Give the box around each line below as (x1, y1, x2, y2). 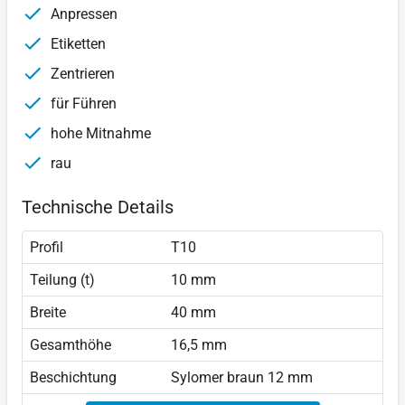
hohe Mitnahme (47, 125, 151, 143)
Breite (30, 304, 66, 322)
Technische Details (22, 196, 174, 219)
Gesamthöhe (30, 336, 111, 354)
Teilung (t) (30, 271, 95, 289)
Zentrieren (47, 65, 115, 83)
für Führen (47, 95, 117, 113)
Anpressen (47, 5, 118, 24)
